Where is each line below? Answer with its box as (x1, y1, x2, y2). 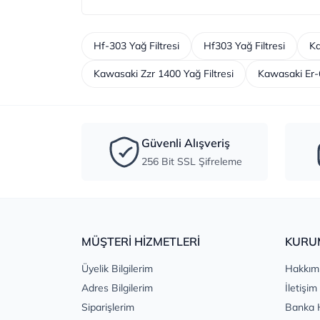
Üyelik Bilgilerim (81, 262, 153, 276)
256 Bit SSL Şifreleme (141, 155, 242, 169)
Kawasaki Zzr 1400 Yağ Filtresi (94, 67, 234, 81)
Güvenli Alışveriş (141, 136, 230, 151)
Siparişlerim (81, 301, 134, 314)
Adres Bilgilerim (81, 281, 153, 295)
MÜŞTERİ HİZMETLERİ (81, 234, 200, 249)
